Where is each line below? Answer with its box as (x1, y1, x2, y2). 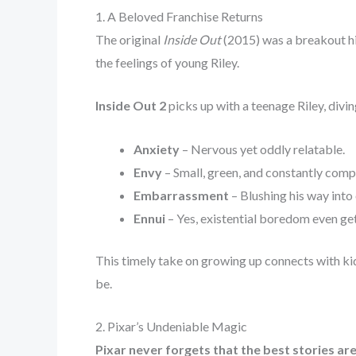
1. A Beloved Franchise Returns (95, 8, 263, 24)
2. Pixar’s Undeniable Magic (95, 319, 247, 335)
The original (95, 31, 163, 47)
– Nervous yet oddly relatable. (180, 141, 345, 157)
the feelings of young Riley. (95, 54, 239, 70)
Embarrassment (133, 187, 229, 203)
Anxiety (133, 141, 180, 157)
